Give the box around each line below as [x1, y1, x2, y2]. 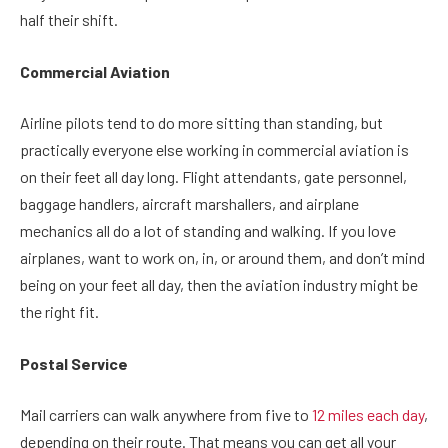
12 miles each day [312, 405, 424, 425]
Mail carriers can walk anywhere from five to [20, 405, 312, 425]
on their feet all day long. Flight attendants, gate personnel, [20, 167, 407, 187]
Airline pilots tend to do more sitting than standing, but [20, 113, 383, 133]
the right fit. [20, 302, 99, 322]
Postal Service [20, 353, 128, 373]
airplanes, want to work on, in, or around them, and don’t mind [20, 248, 425, 268]
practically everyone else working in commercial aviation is [20, 140, 409, 160]
